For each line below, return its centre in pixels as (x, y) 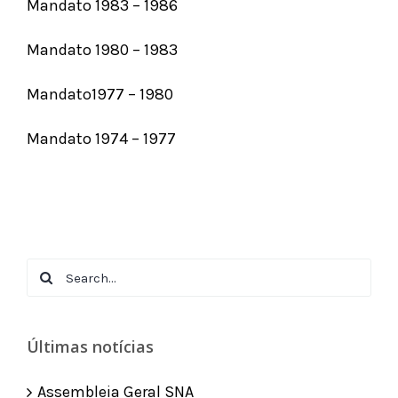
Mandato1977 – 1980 (100, 94)
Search (51, 271)
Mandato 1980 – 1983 (102, 50)
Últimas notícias (90, 346)
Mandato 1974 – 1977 (101, 139)
